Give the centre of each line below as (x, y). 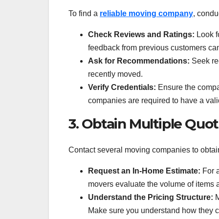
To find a (83, 13)
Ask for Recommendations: (139, 61)
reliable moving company (146, 13)
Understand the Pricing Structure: (151, 197)
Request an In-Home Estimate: (144, 171)
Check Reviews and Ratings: (141, 34)
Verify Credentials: (122, 87)
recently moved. (115, 74)
